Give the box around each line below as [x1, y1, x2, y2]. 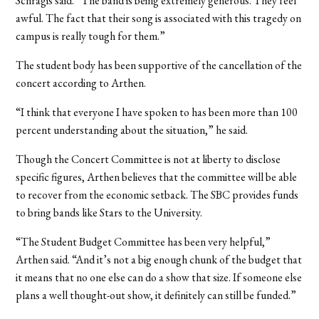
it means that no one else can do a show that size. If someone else [16, 269, 303, 285]
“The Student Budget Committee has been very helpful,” [16, 234, 271, 249]
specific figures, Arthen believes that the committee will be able [16, 169, 298, 184]
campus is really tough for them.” [16, 28, 166, 43]
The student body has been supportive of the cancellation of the [16, 57, 303, 73]
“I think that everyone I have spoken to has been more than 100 [16, 104, 298, 120]
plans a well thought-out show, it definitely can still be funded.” [16, 287, 297, 303]
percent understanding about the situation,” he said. [16, 122, 249, 137]
